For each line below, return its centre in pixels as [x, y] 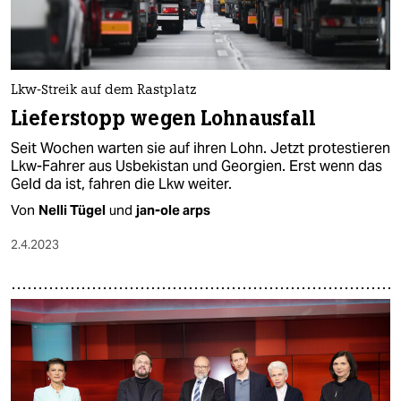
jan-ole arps [173, 209]
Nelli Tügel [72, 209]
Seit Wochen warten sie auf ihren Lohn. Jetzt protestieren [200, 148]
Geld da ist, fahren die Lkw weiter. [121, 183]
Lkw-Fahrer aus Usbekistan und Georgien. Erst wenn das [196, 166]
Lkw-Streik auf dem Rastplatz [104, 90]
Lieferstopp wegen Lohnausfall [164, 118]
